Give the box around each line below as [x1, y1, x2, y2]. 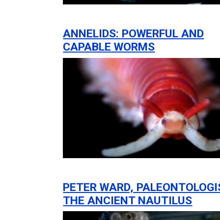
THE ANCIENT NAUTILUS [63, 193, 192, 207]
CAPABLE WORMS [63, 40, 155, 54]
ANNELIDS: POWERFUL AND [63, 27, 204, 41]
